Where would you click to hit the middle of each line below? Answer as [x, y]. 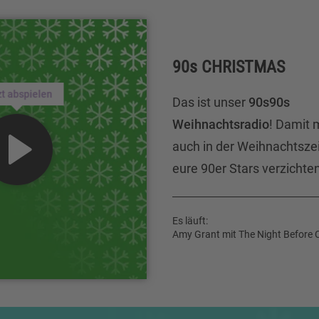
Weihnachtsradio [221, 124]
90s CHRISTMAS [229, 67]
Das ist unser [210, 102]
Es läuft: [190, 220]
